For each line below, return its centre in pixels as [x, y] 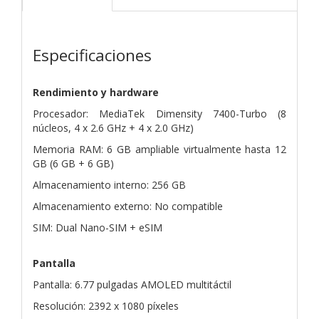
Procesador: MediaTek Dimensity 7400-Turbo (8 [159, 113]
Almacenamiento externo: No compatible [128, 206]
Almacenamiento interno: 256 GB [109, 184]
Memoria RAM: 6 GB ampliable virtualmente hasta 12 [159, 149]
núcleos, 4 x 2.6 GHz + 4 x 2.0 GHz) [113, 127]
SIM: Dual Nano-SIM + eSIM [98, 227]
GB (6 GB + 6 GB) [73, 163]
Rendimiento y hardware [96, 92]
